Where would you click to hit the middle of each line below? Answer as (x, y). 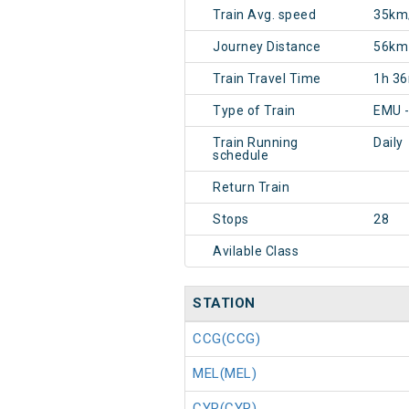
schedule (241, 156)
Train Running (256, 143)
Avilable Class (256, 252)
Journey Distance (267, 47)
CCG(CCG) (226, 339)
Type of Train (254, 111)
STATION (224, 304)
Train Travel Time (267, 79)
